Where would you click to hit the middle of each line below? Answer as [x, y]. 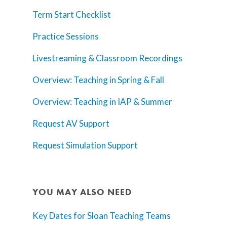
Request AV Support [71, 124]
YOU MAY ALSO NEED [82, 192]
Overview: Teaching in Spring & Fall [98, 80]
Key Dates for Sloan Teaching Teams [102, 216]
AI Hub [148, 177]
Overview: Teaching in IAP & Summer [102, 102]
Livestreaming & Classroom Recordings [107, 58]
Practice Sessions [66, 36]
